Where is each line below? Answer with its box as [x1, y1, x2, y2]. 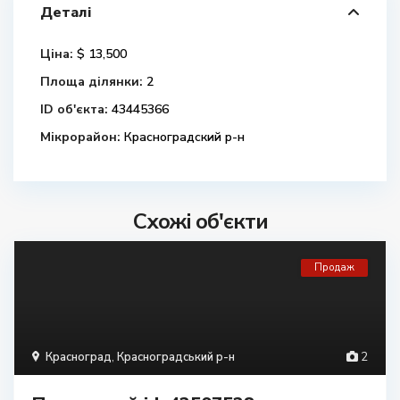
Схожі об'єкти [132, 207, 268, 236]
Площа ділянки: [40, 73, 143, 90]
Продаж [314, 261, 354, 274]
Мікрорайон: [40, 129, 121, 146]
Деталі [40, 3, 91, 22]
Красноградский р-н [121, 129, 245, 146]
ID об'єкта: [40, 101, 108, 118]
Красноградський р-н [117, 349, 235, 365]
